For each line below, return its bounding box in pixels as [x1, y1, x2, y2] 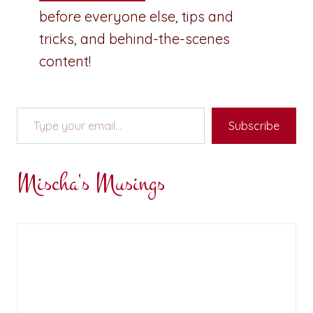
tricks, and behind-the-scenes [39, 29, 230, 48]
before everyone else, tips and [39, 7, 233, 25]
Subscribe [228, 118, 279, 133]
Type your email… [16, 97, 59, 115]
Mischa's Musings [17, 166, 165, 200]
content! [39, 52, 91, 70]
